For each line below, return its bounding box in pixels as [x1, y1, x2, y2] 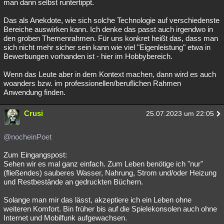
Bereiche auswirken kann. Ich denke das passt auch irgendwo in [3, 25, 213, 33]
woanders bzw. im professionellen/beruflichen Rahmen [3, 79, 181, 87]
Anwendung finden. [3, 88, 65, 96]
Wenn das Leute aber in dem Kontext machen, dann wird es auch [3, 70, 216, 78]
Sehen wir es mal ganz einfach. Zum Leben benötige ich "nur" [3, 159, 203, 168]
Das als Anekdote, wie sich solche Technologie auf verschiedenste [3, 16, 219, 24]
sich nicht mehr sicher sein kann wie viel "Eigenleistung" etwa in [3, 43, 210, 51]
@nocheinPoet [3, 132, 51, 141]
